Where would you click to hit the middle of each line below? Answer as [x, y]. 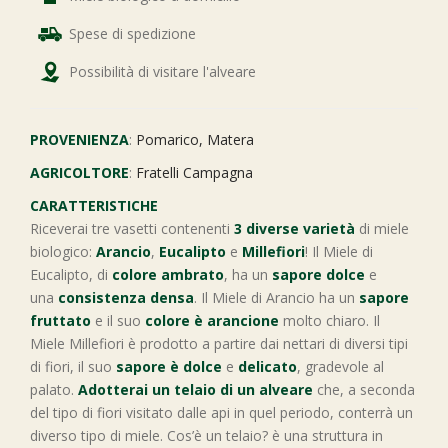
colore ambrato [168, 274]
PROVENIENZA [79, 139]
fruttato [60, 320]
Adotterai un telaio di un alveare [195, 389]
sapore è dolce [171, 366]
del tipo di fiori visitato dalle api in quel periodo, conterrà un [221, 412]
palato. [54, 389]
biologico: [63, 251]
